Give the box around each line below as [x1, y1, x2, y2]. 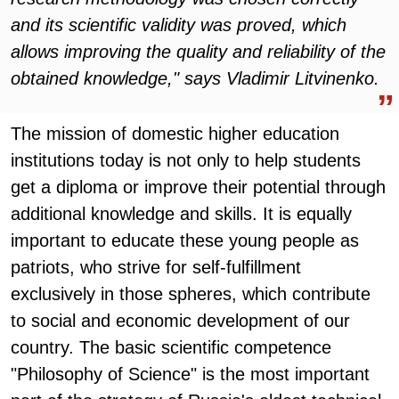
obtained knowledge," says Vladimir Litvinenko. [11, 69, 379, 88]
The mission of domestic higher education [11, 124, 339, 143]
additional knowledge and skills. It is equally [11, 204, 352, 224]
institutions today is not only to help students [11, 151, 361, 170]
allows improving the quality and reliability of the [11, 42, 386, 61]
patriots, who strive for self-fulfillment [11, 257, 301, 277]
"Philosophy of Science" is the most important [11, 364, 370, 384]
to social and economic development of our [11, 311, 350, 330]
